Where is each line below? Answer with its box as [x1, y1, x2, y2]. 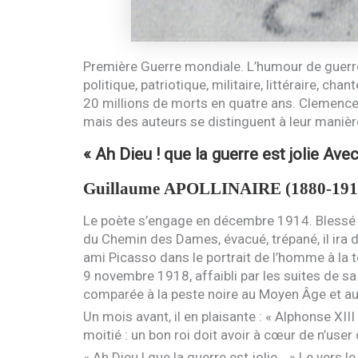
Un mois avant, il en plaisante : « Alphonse [82, 308, 334, 324]
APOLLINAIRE [163, 179, 281, 197]
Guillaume [82, 179, 164, 197]
